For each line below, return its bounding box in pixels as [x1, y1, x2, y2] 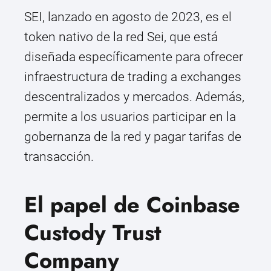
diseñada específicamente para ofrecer [24, 50, 243, 65]
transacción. [24, 149, 94, 165]
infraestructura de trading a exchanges [24, 70, 241, 85]
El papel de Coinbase [24, 189, 240, 221]
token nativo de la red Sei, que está [24, 30, 218, 45]
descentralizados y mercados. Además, [24, 90, 244, 105]
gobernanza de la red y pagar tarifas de [24, 129, 241, 145]
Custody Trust [24, 217, 161, 249]
